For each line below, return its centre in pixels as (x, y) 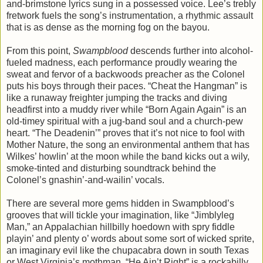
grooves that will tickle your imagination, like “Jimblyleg (120, 215)
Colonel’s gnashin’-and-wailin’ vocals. (85, 180)
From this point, (40, 50)
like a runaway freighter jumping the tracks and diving (117, 97)
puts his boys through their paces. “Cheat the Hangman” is (127, 86)
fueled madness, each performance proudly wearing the (122, 62)
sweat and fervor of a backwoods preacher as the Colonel (126, 74)
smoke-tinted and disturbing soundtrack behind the (111, 168)
